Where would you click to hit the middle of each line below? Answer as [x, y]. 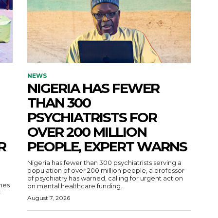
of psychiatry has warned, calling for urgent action [105, 178]
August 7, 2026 [49, 198]
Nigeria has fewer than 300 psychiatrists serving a [104, 162]
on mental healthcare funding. [75, 186]
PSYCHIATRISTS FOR [92, 117]
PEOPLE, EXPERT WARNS [107, 146]
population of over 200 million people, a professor [106, 170]
